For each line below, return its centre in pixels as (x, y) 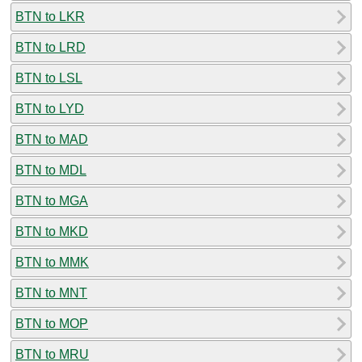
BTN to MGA (52, 200)
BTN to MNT (51, 293)
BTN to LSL (49, 78)
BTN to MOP (52, 323)
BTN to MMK (52, 262)
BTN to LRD (51, 47)
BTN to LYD (50, 108)
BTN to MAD (52, 139)
